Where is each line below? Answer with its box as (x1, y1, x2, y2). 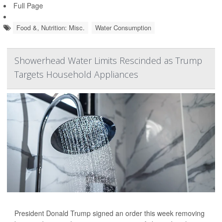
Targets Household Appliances (14, 68, 138, 81)
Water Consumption (95, 23, 151, 33)
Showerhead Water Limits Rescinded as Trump (14, 55, 202, 67)
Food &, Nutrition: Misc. (16, 23, 85, 33)
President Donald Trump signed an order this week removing (14, 208, 205, 219)
